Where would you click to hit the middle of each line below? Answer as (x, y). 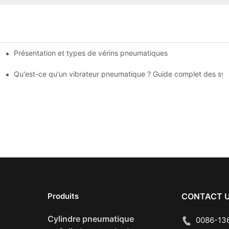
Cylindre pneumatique (90, 219)
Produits (63, 196)
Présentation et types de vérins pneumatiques (91, 53)
